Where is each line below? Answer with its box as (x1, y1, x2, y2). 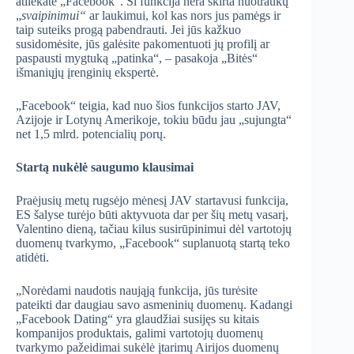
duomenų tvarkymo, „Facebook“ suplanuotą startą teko (16, 236, 290, 250)
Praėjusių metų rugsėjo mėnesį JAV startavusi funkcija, (16, 194, 288, 208)
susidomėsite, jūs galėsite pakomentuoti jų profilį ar (16, 37, 269, 51)
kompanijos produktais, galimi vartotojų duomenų (16, 326, 263, 341)
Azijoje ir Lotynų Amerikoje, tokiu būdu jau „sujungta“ (16, 113, 292, 127)
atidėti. (16, 250, 49, 265)
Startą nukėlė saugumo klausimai (16, 160, 194, 175)
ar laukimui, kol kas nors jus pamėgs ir (86, 9, 281, 23)
